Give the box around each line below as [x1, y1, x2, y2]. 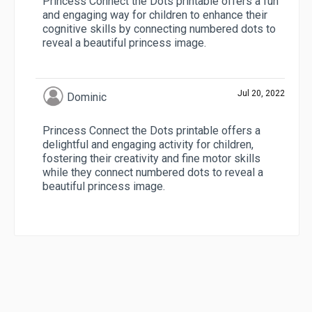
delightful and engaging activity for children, [42, 137, 253, 151]
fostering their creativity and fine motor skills [42, 151, 260, 165]
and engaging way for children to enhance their [42, 8, 267, 22]
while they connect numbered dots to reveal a [42, 165, 263, 179]
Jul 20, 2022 [237, 88, 285, 98]
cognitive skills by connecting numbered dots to [42, 22, 276, 36]
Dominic [66, 90, 107, 104]
